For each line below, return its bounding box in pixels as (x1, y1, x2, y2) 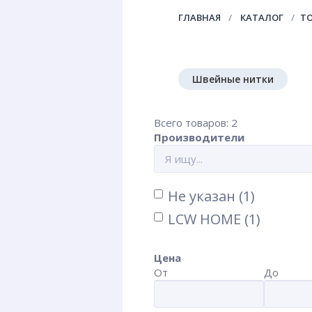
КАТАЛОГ (240, 11, 283, 24)
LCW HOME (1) (168, 210, 260, 228)
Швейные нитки (192, 72, 274, 86)
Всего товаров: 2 (154, 116, 237, 130)
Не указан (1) (168, 187, 255, 205)
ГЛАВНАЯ (178, 11, 221, 24)
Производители (154, 130, 244, 144)
